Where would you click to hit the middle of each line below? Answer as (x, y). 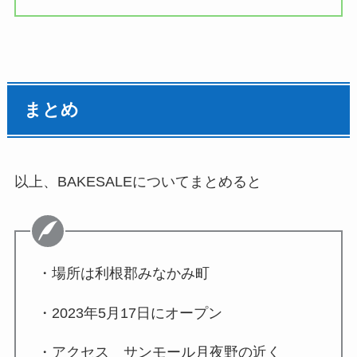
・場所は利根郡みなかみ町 (123, 273)
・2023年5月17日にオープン (129, 313)
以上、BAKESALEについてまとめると (137, 181)
